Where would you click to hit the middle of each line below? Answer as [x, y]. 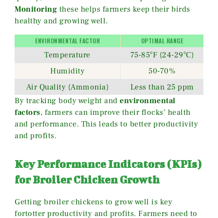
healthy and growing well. [61, 21]
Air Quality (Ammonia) [67, 87]
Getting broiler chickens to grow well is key [93, 202]
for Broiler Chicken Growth [87, 180]
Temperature [67, 55]
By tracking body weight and [67, 101]
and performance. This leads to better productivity [106, 124]
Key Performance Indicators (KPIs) [108, 164]
